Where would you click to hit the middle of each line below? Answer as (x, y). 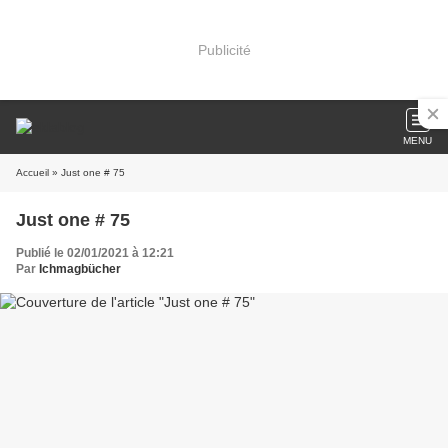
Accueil (32, 172)
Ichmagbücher (80, 269)
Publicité (224, 49)
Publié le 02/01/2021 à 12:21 (95, 253)
